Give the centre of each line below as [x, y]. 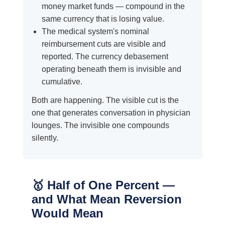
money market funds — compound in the [113, 7]
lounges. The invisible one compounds [100, 126]
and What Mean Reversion [106, 199]
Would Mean [67, 213]
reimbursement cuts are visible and [103, 44]
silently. [45, 138]
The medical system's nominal [95, 32]
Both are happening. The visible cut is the [105, 100]
